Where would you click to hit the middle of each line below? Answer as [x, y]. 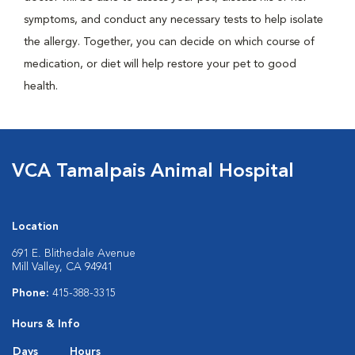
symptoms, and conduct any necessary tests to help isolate [174, 20]
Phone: [32, 293]
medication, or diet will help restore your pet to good [160, 64]
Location [35, 227]
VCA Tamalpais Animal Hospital [153, 172]
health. [41, 86]
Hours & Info [46, 324]
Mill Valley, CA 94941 [62, 267]
